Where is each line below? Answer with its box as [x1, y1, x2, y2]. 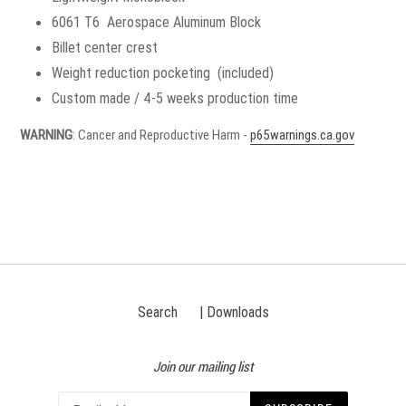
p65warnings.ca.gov [250, 125, 354, 143]
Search [137, 303, 178, 322]
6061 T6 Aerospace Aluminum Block [52, 13, 261, 32]
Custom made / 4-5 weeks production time [52, 89, 298, 108]
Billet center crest [52, 38, 158, 57]
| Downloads [198, 303, 269, 322]
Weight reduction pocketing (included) [52, 63, 274, 82]
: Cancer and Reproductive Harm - [72, 125, 250, 143]
